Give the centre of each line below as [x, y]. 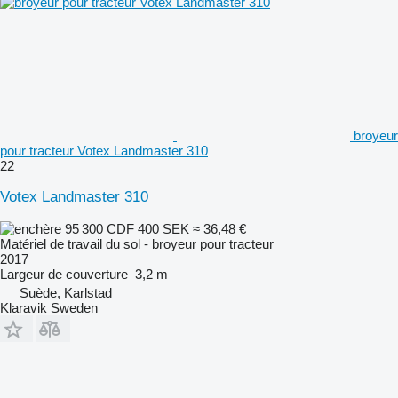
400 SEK [163, 228]
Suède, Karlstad [66, 292]
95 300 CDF [99, 228]
